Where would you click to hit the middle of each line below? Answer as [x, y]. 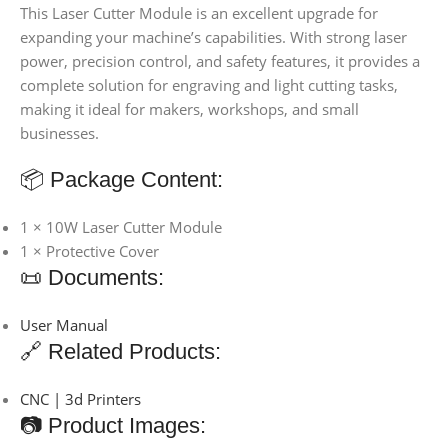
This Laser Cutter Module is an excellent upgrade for [199, 13]
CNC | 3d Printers [80, 399]
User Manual [66, 325]
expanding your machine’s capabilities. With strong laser [213, 37]
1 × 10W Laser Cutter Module [121, 227]
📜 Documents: [92, 278]
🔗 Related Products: [120, 352]
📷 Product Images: [113, 426]
